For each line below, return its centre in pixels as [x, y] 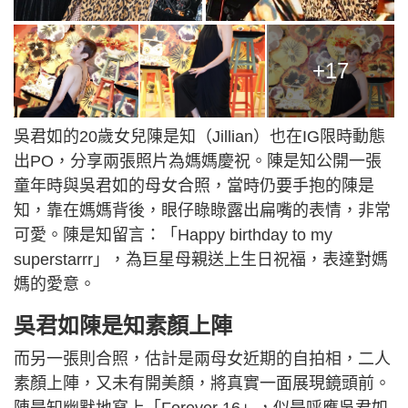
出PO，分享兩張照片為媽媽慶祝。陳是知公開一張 [198, 162]
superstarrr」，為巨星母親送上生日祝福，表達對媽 [201, 260]
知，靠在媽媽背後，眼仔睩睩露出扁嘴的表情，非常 [202, 211]
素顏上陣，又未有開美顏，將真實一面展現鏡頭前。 [202, 384]
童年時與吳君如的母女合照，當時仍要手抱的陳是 [194, 186]
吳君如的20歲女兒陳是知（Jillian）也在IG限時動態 [199, 137]
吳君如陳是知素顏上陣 [123, 326]
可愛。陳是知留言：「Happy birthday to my [173, 235]
